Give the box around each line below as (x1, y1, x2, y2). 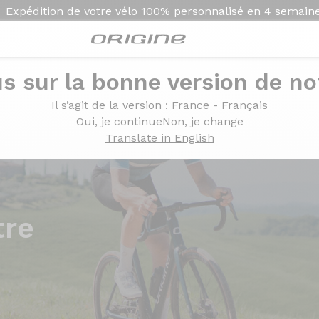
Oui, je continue (75, 115, 162, 128)
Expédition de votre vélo (5, 4, 141, 18)
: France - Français (165, 98, 268, 112)
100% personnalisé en (140, 4, 261, 18)
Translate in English (105, 131, 214, 145)
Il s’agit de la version (51, 98, 165, 112)
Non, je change (162, 115, 244, 128)
